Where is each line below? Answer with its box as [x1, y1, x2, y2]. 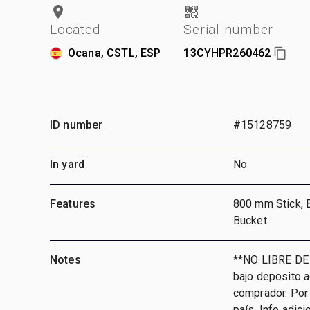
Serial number [183, 21, 274, 37]
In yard [50, 157, 85, 171]
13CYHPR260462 [183, 46, 271, 60]
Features [50, 197, 96, 210]
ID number [50, 118, 103, 131]
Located [50, 21, 100, 37]
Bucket [232, 213, 267, 227]
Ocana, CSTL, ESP [68, 46, 161, 60]
